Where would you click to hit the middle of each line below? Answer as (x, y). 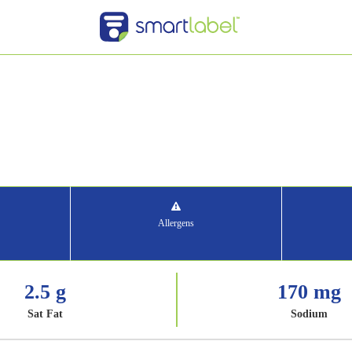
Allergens (176, 223)
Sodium (309, 314)
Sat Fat (45, 314)
